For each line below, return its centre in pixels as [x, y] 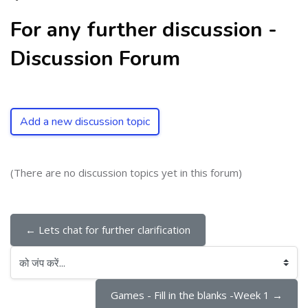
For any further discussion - [144, 30]
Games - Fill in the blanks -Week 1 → [197, 295]
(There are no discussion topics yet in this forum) [126, 173]
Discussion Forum [95, 59]
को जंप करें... [33, 270]
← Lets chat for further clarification [108, 230]
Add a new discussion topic [85, 122]
